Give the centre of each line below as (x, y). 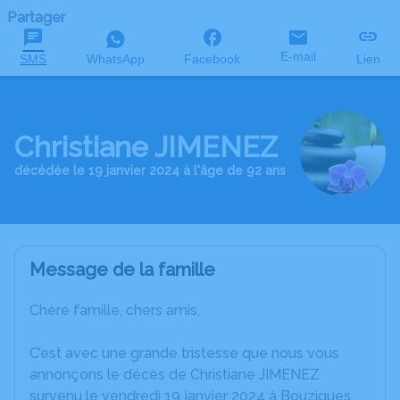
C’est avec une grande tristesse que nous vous (184, 353)
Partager (36, 17)
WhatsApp (115, 59)
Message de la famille (122, 270)
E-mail (299, 56)
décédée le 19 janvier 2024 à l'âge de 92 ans (150, 171)
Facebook (212, 59)
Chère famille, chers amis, (115, 310)
